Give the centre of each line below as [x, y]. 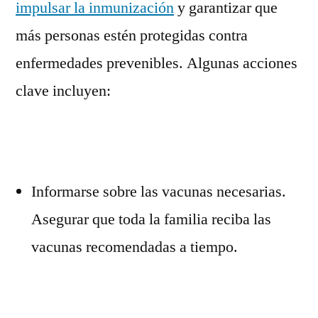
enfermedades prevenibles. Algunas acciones [157, 63]
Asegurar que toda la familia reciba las [151, 219]
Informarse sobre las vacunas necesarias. [159, 192]
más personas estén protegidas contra [132, 35]
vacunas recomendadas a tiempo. [135, 247]
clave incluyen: [63, 91]
